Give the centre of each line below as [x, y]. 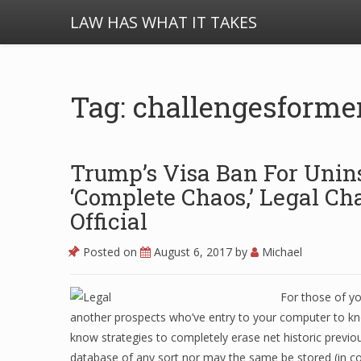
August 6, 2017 [195, 252]
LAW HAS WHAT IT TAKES [164, 22]
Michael [280, 252]
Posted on [110, 252]
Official [109, 221]
